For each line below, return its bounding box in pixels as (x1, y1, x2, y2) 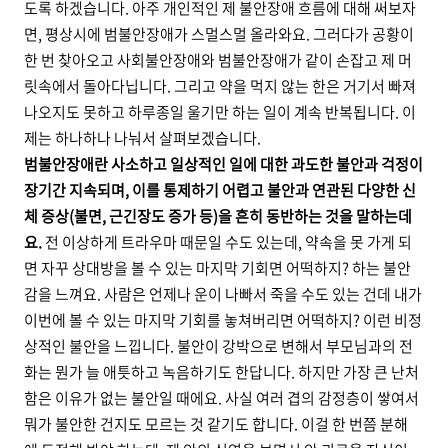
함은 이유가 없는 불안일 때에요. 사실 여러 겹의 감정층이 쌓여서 (24, 387, 419, 409)
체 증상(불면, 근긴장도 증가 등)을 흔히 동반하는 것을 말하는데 (24, 205, 412, 227)
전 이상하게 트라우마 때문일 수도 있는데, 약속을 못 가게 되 (45, 231, 412, 253)
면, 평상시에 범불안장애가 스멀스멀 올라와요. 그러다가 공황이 (24, 23, 414, 45)
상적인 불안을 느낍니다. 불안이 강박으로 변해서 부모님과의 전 (24, 335, 413, 357)
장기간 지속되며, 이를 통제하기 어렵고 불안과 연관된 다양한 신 (24, 179, 416, 201)
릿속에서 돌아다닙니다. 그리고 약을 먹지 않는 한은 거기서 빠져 (24, 75, 416, 97)
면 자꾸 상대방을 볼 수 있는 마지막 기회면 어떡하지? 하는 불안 (24, 257, 411, 279)
